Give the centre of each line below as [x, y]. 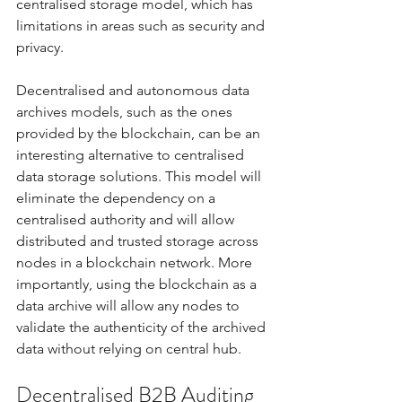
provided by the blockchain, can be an [140, 133]
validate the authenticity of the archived [143, 327]
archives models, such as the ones [126, 111]
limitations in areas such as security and [142, 25]
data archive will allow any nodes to [130, 305]
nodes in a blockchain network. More [136, 262]
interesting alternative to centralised [132, 154]
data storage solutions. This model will [140, 176]
